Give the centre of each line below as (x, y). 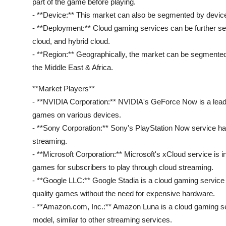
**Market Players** (64, 89)
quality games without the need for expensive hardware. (124, 193)
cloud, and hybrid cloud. (71, 41)
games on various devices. (77, 115)
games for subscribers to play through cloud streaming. (123, 167)
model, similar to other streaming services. (102, 220)
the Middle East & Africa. (73, 67)
